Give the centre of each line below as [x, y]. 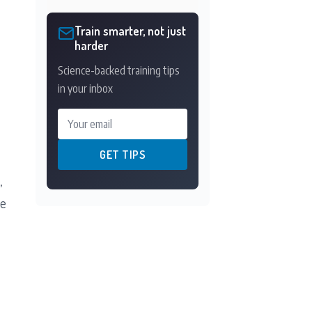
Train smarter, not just [130, 30]
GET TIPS [123, 154]
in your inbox [85, 88]
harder [91, 45]
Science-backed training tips [119, 70]
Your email [81, 117]
